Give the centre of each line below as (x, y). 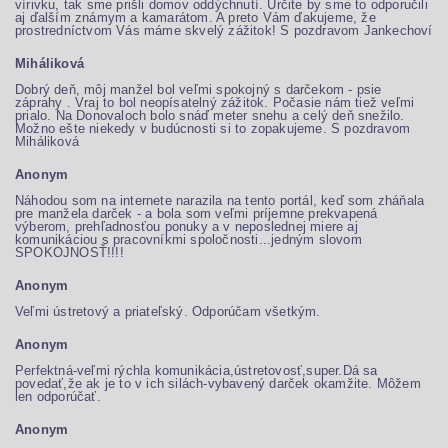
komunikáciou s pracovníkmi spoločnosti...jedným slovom (188, 239)
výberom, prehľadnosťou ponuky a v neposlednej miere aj (186, 226)
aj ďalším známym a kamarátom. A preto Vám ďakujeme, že (195, 17)
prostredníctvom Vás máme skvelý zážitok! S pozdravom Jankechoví (224, 30)
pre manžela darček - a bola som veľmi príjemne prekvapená (196, 213)
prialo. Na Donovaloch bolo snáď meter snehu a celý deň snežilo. (210, 115)
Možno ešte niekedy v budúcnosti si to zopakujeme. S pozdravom (213, 128)
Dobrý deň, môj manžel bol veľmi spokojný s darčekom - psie (198, 89)
